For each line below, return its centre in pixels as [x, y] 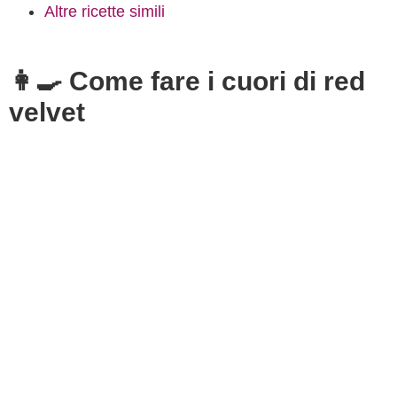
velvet [47, 112]
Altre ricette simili [105, 12]
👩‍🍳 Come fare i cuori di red [187, 81]
